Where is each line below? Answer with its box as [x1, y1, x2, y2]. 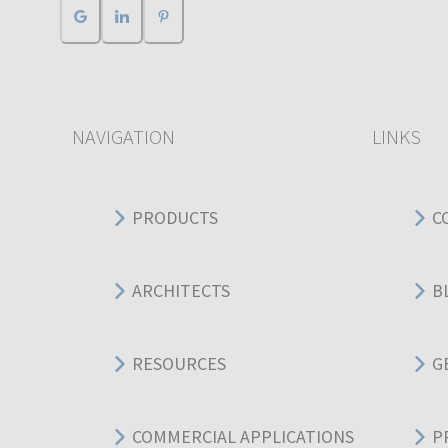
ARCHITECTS [132, 279, 230, 303]
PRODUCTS [132, 206, 218, 230]
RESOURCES [132, 352, 226, 376]
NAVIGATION [72, 123, 175, 149]
